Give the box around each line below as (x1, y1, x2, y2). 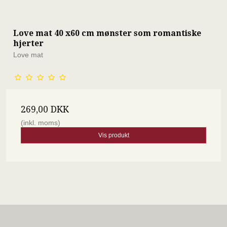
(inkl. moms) (21, 118, 60, 127)
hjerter (13, 38, 44, 48)
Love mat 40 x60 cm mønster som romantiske (13, 28, 201, 38)
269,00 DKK (21, 104, 69, 115)
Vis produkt (98, 131, 129, 139)
